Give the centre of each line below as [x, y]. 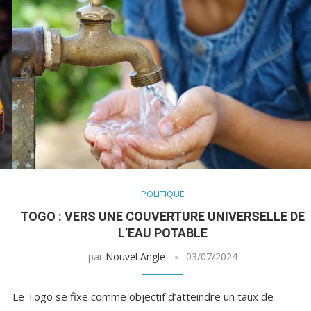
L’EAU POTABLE [162, 233]
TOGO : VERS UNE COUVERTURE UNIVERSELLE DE [163, 217]
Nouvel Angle [135, 257]
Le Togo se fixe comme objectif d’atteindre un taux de [143, 297]
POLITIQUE [162, 194]
